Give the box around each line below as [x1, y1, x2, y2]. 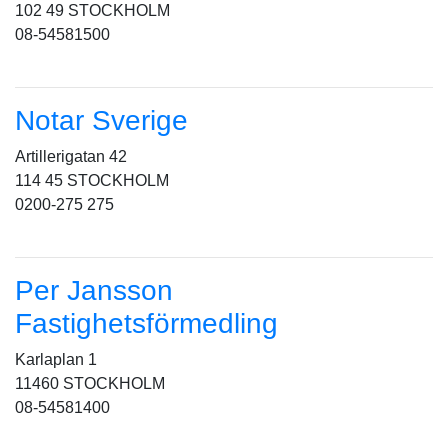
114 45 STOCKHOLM [15, 172, 169, 189]
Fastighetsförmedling [15, 308, 278, 339]
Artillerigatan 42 [15, 148, 127, 165]
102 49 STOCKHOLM [15, 2, 170, 19]
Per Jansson [15, 275, 173, 306]
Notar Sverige [15, 105, 188, 136]
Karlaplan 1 [15, 351, 97, 368]
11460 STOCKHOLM [15, 375, 165, 392]
